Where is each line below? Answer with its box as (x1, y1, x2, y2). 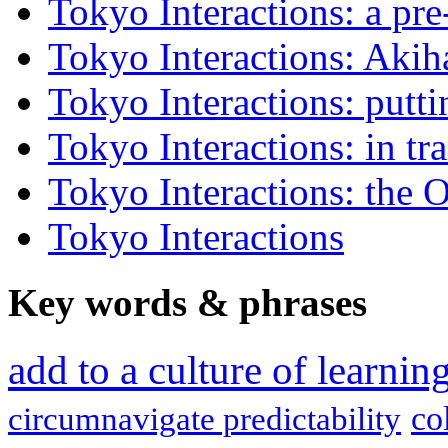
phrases (229, 280, 367, 324)
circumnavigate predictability (8, 401, 401, 438)
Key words (8, 280, 197, 324)
